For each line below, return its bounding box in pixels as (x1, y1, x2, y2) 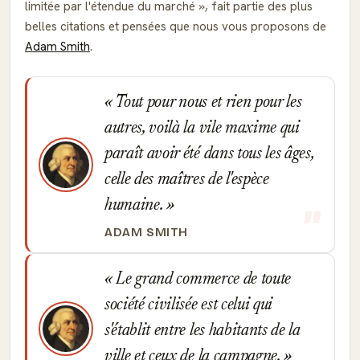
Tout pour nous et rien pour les (112, 94, 302, 112)
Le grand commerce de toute (112, 271, 292, 288)
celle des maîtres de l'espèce (104, 171, 269, 189)
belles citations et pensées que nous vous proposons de (25, 18, 326, 35)
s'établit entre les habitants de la (104, 322, 301, 340)
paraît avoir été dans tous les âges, (104, 145, 314, 163)
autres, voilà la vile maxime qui (104, 120, 300, 137)
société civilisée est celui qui (104, 297, 273, 314)
